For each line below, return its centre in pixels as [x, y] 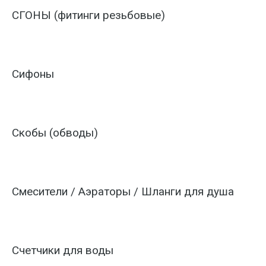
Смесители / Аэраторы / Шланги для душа [123, 191]
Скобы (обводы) [55, 133]
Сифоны [33, 74]
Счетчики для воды [63, 250]
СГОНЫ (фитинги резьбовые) [88, 15]
